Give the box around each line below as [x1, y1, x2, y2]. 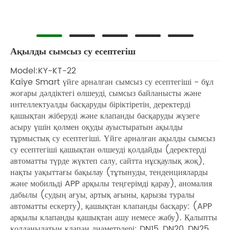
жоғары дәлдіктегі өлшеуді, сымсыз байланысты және [10, 86, 201, 100]
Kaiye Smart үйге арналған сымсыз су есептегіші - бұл [10, 75, 214, 89]
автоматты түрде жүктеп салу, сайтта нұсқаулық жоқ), [10, 154, 204, 168]
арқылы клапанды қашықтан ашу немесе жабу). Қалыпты [10, 210, 217, 224]
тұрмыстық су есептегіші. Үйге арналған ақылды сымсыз [10, 131, 215, 145]
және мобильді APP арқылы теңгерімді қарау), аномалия [10, 177, 212, 190]
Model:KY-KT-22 [10, 64, 76, 78]
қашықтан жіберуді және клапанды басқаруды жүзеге [10, 109, 200, 123]
